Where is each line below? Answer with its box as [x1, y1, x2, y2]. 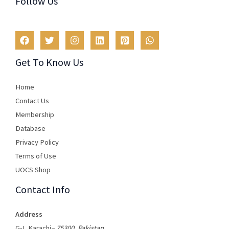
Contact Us [15, 96, 49, 105]
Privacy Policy [15, 137, 59, 147]
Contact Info [15, 182, 70, 196]
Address [15, 209, 42, 219]
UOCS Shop [15, 165, 51, 174]
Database [15, 123, 45, 133]
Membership [15, 109, 54, 119]
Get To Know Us [15, 55, 83, 68]
